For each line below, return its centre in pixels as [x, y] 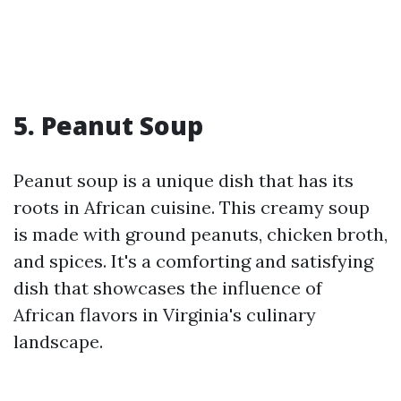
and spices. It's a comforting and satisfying [193, 261]
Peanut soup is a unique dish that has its [183, 180]
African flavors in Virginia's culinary [165, 315]
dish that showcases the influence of [168, 288]
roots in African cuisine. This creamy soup [192, 207]
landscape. [58, 341]
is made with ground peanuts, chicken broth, [200, 234]
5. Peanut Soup [108, 125]
